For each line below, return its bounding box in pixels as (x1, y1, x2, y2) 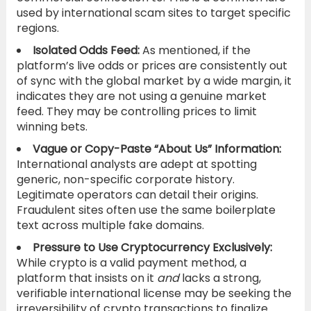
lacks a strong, (178, 269, 261, 286)
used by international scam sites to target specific (16, 4, 291, 21)
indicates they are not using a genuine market (16, 87, 267, 104)
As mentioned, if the (139, 42, 251, 58)
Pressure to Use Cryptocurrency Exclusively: (32, 239, 272, 255)
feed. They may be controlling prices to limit (16, 103, 257, 119)
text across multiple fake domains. (16, 217, 204, 233)
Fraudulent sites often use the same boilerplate (16, 201, 276, 218)
